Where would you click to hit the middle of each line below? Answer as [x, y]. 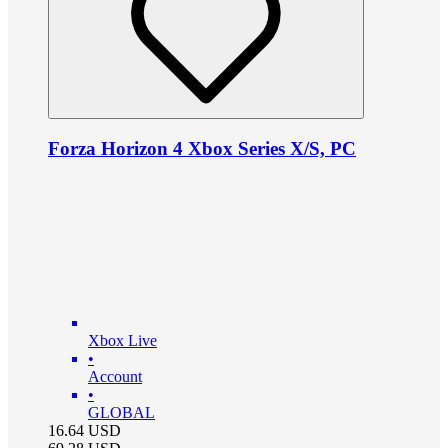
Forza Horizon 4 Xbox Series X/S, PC [202, 148]
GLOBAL [121, 413]
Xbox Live [122, 341]
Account [115, 377]
